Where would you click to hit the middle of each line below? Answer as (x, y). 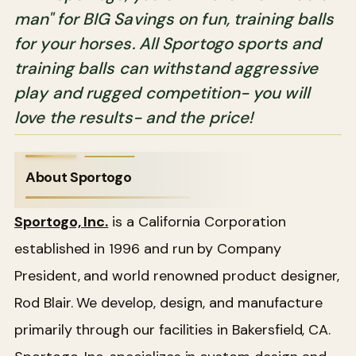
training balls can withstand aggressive (166, 68)
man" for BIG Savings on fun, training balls (174, 18)
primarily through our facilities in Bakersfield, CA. (173, 329)
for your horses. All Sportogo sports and (168, 43)
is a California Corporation (197, 221)
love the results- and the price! (134, 117)
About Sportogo (79, 177)
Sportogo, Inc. (62, 221)
